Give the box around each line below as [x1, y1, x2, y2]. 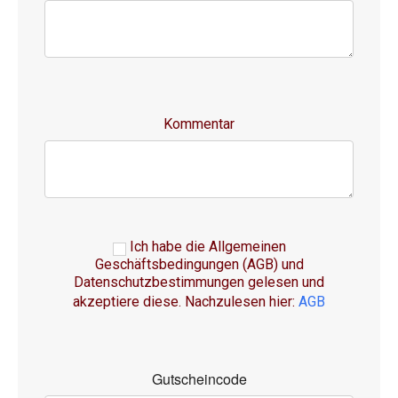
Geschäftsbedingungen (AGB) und [94, 255, 304, 273]
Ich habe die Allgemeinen [125, 237, 286, 255]
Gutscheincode [151, 368, 247, 389]
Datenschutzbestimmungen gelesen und [74, 273, 324, 291]
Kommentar [163, 115, 235, 132]
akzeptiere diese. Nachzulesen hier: [73, 292, 298, 310]
